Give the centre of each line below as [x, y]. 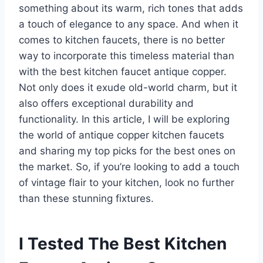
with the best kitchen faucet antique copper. [123, 71]
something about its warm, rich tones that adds [131, 8]
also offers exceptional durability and [106, 103]
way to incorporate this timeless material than [127, 55]
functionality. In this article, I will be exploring [124, 119]
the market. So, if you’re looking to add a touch [129, 166]
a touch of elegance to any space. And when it [129, 24]
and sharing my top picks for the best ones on [127, 151]
